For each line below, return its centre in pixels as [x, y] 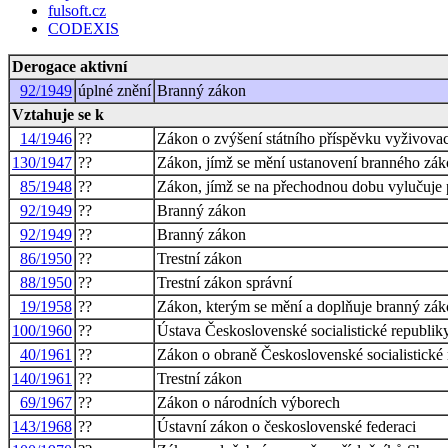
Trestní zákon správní [224, 282]
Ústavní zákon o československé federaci [286, 426]
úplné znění [114, 90]
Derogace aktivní [69, 66]
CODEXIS [83, 28]
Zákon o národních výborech [248, 402]
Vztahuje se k [58, 114]
